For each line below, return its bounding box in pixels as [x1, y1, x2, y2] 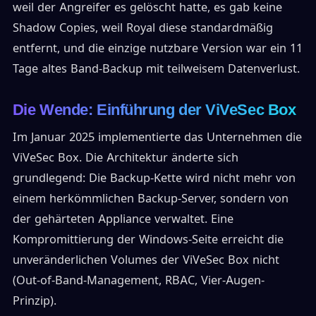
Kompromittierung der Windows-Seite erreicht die [12, 232, 284, 247]
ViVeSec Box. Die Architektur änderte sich [12, 150, 238, 165]
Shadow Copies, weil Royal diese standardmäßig [12, 20, 273, 35]
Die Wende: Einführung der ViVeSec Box [12, 99, 296, 120]
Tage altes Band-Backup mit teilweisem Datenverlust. [12, 61, 300, 75]
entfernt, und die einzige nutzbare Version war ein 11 [12, 40, 303, 55]
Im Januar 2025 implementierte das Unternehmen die [12, 130, 302, 145]
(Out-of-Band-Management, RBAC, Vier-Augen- [12, 273, 265, 288]
